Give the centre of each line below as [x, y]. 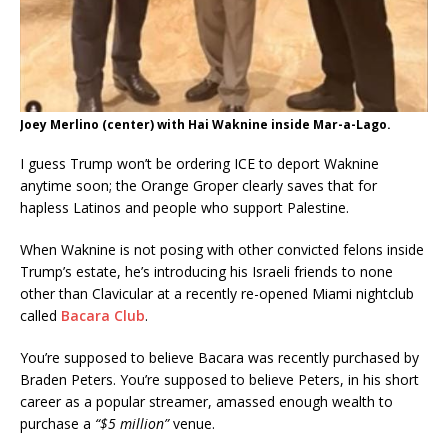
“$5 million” [134, 424]
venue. [194, 424]
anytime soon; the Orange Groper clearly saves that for [198, 186]
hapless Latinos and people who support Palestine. [184, 208]
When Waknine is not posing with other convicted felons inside [222, 250]
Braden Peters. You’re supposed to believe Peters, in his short [219, 380]
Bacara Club [103, 316]
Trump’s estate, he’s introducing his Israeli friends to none [206, 272]
